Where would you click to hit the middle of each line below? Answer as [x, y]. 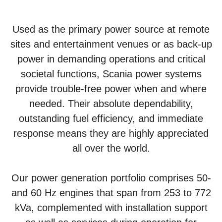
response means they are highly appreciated [111, 133]
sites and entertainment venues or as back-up [111, 44]
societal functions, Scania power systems [111, 74]
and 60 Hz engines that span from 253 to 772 [111, 193]
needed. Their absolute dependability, [111, 104]
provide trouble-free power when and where [111, 89]
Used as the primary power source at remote [111, 29]
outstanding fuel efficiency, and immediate [111, 118]
